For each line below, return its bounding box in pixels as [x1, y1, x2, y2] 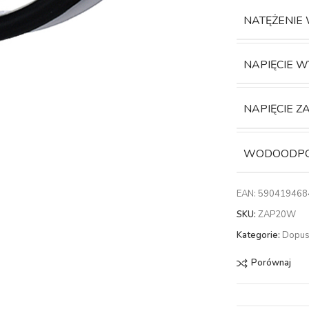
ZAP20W [258, 208, 297, 221]
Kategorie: [237, 228, 281, 241]
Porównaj [250, 257, 291, 270]
